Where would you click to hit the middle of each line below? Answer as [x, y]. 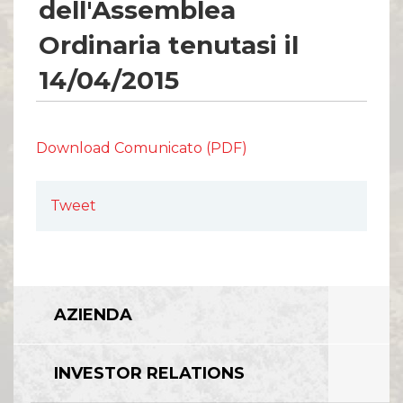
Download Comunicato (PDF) [142, 148]
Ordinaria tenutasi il [168, 45]
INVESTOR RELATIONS [149, 373]
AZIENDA [93, 314]
